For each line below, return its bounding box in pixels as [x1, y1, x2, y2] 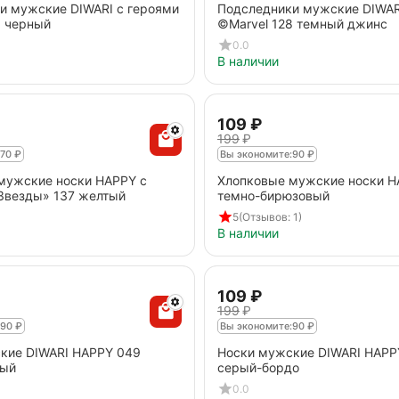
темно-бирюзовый [217, 188, 330, 203]
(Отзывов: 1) [239, 209, 302, 224]
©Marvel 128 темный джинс [217, 16, 387, 31]
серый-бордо [217, 360, 299, 375]
